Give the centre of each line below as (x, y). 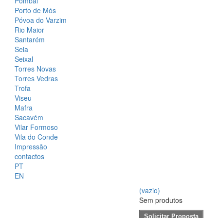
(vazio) (150, 191)
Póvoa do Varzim (41, 20)
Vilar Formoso (36, 127)
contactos (29, 156)
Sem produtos (161, 200)
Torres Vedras (36, 79)
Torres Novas (35, 69)
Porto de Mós (35, 10)
